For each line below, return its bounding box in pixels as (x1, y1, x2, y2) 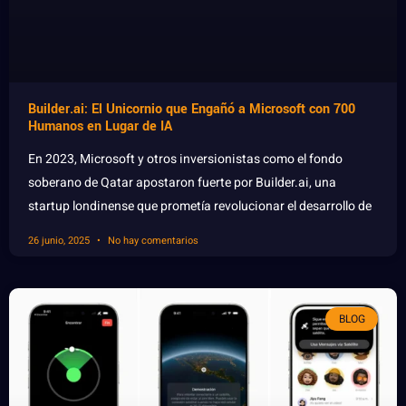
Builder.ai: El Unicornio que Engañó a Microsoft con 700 (28, 99, 355, 119)
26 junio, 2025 (28, 232, 92, 248)
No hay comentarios (105, 232, 198, 248)
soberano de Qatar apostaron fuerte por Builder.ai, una (28, 172, 336, 192)
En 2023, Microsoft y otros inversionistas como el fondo (28, 149, 343, 169)
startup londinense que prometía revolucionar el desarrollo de (28, 196, 372, 216)
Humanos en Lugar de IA (28, 116, 172, 136)
